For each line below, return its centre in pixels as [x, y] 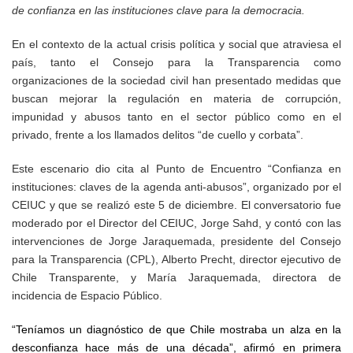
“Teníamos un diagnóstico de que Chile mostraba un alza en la [176, 329]
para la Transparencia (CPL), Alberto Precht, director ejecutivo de [176, 259]
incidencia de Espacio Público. [87, 295]
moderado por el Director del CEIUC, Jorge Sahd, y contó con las [176, 223]
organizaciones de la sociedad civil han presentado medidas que [176, 80]
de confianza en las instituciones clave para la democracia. [158, 10]
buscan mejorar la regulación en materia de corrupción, [176, 98]
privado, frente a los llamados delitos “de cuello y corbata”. [158, 134]
